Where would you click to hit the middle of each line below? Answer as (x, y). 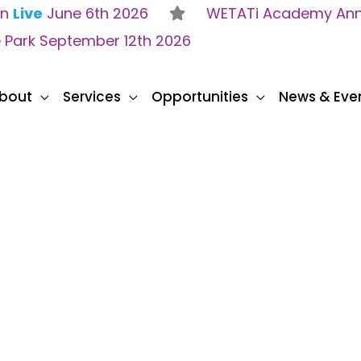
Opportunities (200, 97)
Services (92, 97)
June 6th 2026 (95, 13)
